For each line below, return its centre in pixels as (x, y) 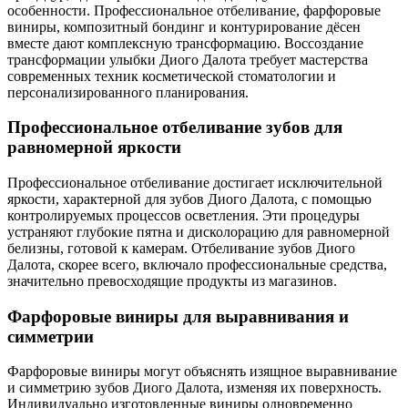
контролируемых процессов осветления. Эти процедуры (184, 215)
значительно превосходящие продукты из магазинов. (172, 280)
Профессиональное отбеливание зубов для (175, 127)
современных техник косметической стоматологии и (172, 76)
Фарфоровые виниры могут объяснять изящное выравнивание (202, 372)
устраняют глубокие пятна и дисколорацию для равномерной (199, 231)
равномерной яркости (94, 148)
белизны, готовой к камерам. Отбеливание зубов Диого (181, 248)
